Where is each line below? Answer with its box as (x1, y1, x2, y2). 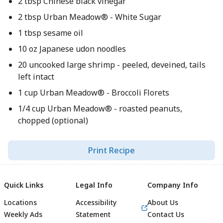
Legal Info (76, 180, 112, 190)
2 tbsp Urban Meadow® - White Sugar (17, 11, 161, 22)
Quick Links (4, 180, 43, 190)
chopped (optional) (17, 115, 88, 126)
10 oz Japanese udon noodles (17, 43, 126, 54)
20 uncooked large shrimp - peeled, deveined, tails (17, 59, 206, 70)
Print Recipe (88, 145, 135, 156)
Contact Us (147, 210, 184, 219)
